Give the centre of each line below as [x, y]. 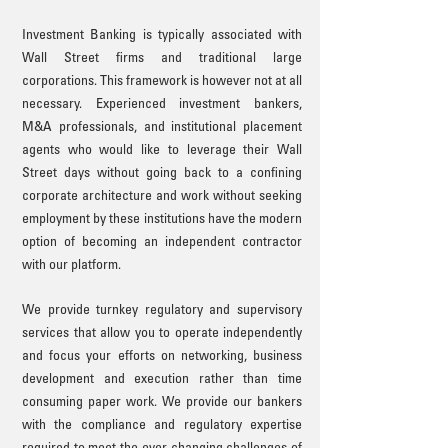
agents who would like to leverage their [149, 151]
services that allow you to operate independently [162, 334]
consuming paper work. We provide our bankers [162, 403]
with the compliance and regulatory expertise [162, 426]
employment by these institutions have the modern [162, 220]
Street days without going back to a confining [162, 174]
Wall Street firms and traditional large [162, 59]
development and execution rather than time [162, 380]
